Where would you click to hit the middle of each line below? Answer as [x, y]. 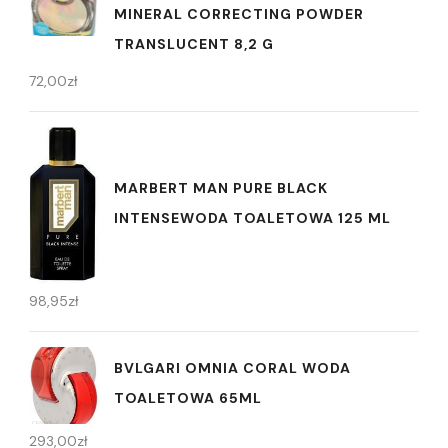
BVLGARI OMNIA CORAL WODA [232, 368]
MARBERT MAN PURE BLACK [221, 187]
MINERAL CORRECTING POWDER [239, 13]
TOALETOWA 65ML [188, 398]
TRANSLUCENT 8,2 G [194, 43]
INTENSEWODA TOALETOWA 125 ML [252, 217]
